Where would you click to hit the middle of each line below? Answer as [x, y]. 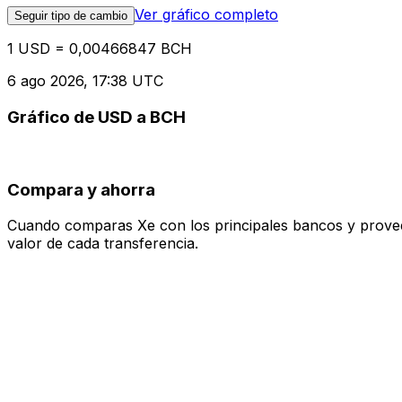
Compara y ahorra [81, 189]
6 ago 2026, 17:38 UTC [85, 81]
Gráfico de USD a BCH [96, 118]
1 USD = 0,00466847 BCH [100, 49]
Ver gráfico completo [206, 15]
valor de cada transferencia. [103, 244]
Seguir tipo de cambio [71, 16]
